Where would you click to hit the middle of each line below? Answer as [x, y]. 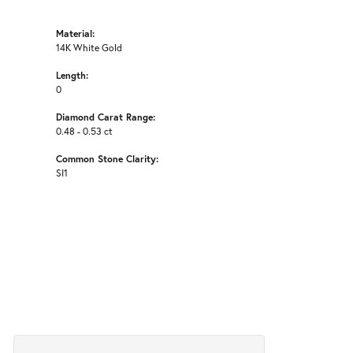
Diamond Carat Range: [106, 117]
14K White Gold [89, 48]
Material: [75, 33]
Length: [72, 75]
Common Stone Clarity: [107, 159]
